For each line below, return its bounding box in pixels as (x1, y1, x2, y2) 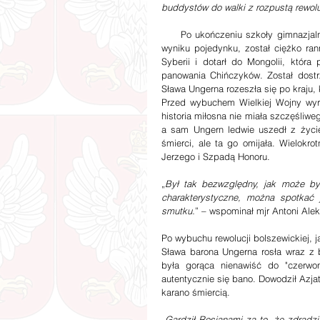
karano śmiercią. (161, 286, 236, 298)
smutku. (161, 205, 195, 216)
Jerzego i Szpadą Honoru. (161, 151, 270, 162)
